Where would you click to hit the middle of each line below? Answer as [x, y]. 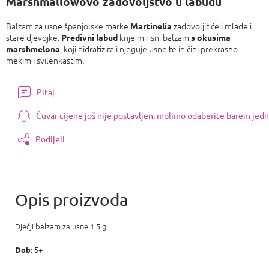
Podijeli [50, 139]
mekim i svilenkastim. [45, 60]
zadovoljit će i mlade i [212, 26]
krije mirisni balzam [154, 37]
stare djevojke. [33, 37]
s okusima [211, 37]
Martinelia [151, 26]
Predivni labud [89, 37]
